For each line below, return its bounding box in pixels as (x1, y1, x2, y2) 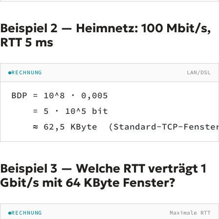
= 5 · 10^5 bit (11, 105, 108, 116)
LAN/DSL (187, 69, 211, 76)
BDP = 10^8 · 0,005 (11, 90, 108, 101)
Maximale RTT (170, 209, 211, 217)
